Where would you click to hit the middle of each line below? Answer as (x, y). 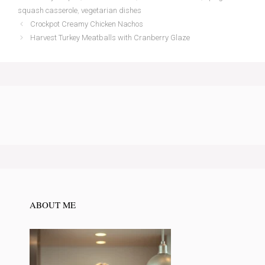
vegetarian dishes (111, 11)
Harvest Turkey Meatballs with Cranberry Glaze (110, 38)
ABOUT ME (53, 205)
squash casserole (48, 11)
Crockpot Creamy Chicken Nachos (86, 24)
